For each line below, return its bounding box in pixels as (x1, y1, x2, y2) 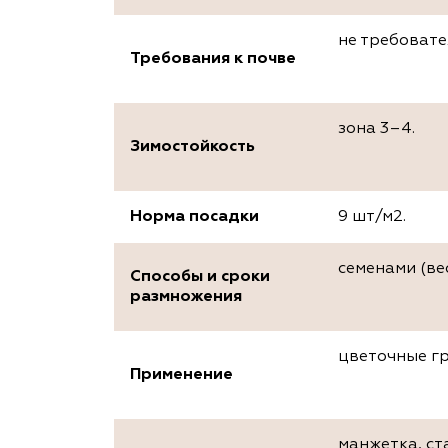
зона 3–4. (338, 121, 415, 138)
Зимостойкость (130, 139, 255, 156)
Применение (130, 367, 233, 384)
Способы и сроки (130, 269, 270, 286)
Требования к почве (130, 51, 296, 68)
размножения (130, 289, 242, 306)
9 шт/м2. (338, 209, 406, 226)
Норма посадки (130, 209, 259, 226)
